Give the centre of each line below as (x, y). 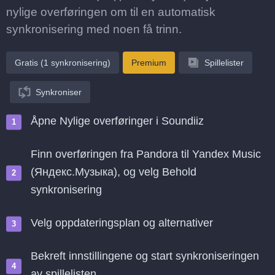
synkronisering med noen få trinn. (94, 29)
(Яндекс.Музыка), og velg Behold (114, 172)
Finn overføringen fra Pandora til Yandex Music (146, 154)
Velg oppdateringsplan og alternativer (122, 223)
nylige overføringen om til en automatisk (111, 12)
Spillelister (224, 63)
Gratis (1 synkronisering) (63, 63)
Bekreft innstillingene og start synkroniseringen (145, 256)
